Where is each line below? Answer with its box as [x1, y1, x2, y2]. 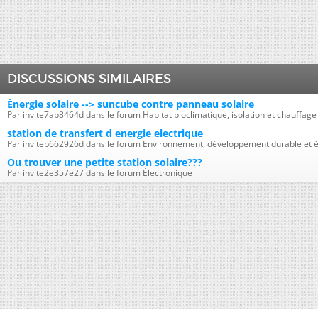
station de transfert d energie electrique [7, 126, 203, 140]
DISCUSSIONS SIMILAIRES [7, 71, 171, 87]
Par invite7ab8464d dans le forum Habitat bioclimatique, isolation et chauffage [7, 109, 317, 121]
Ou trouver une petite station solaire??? [7, 155, 202, 169]
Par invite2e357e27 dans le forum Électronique [7, 167, 192, 179]
